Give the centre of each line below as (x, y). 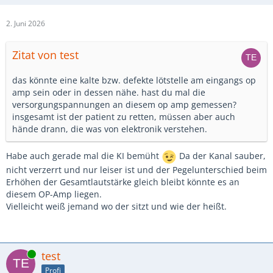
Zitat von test (45, 55)
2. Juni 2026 (26, 23)
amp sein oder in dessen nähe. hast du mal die (109, 92)
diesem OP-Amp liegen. (54, 194)
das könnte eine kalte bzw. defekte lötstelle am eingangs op (134, 80)
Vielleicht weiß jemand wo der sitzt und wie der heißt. (116, 206)
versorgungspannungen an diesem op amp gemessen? (124, 105)
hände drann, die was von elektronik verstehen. (110, 129)
